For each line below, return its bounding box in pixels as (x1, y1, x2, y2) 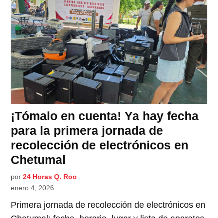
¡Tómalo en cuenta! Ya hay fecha (11, 109, 199, 123)
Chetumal (11, 153, 66, 167)
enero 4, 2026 (11, 184, 54, 192)
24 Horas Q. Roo (23, 173, 77, 181)
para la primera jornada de (11, 124, 163, 138)
